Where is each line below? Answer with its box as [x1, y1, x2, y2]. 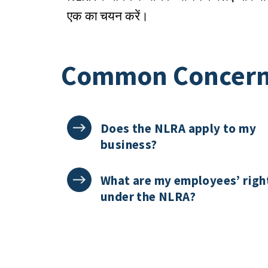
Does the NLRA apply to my [100, 120, 256, 136]
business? [100, 136, 157, 153]
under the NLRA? [100, 188, 196, 205]
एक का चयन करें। [67, 8, 149, 24]
